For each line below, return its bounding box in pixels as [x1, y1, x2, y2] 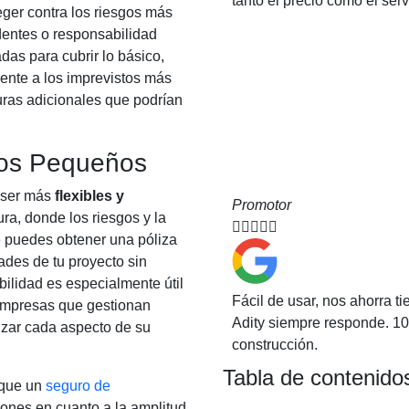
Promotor [232, 197, 291, 213]
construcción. [232, 337, 318, 352]
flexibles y [55, 188, 124, 204]
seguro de [46, 378, 110, 393]
